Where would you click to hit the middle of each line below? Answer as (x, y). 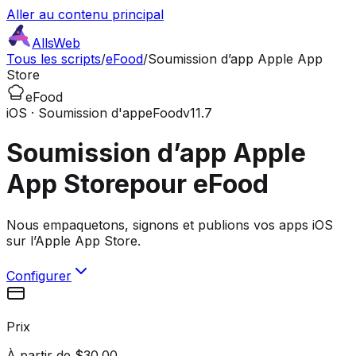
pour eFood (199, 184)
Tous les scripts (54, 59)
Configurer (39, 275)
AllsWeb (56, 43)
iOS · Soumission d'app (76, 113)
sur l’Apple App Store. (74, 240)
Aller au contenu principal (85, 14)
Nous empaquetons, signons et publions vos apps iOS (170, 224)
